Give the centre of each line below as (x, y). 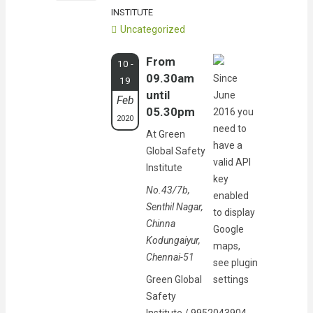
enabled (231, 195)
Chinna (161, 223)
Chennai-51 (170, 257)
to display (234, 212)
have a (228, 145)
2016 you (233, 111)
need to (230, 128)
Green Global (174, 279)
